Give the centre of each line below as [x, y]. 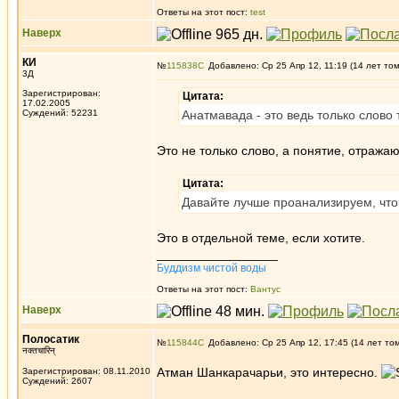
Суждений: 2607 [57, 381]
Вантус [265, 289]
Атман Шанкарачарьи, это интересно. [269, 372]
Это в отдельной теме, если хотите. [261, 238]
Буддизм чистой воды [212, 268]
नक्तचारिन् [39, 350]
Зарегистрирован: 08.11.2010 [86, 371]
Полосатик [51, 339]
